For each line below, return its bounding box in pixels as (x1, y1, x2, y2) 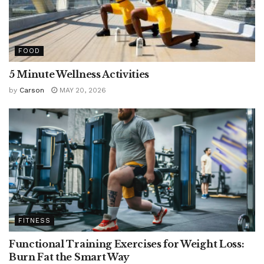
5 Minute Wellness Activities (9, 68, 150, 81)
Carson (19, 86, 44, 95)
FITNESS (18, 217, 51, 225)
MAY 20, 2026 (57, 86, 106, 95)
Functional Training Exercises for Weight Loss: (9, 238, 245, 250)
